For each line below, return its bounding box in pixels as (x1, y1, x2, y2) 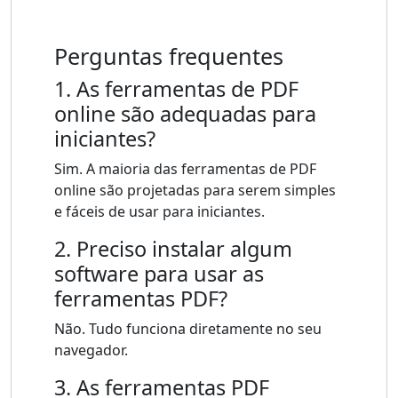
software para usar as (54, 259, 264, 289)
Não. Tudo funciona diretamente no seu (54, 319, 322, 339)
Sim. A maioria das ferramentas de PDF (54, 159, 316, 179)
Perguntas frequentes (54, 41, 283, 72)
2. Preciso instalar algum (54, 235, 292, 264)
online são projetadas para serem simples (54, 180, 336, 201)
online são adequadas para (54, 99, 316, 129)
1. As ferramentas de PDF (54, 75, 298, 104)
